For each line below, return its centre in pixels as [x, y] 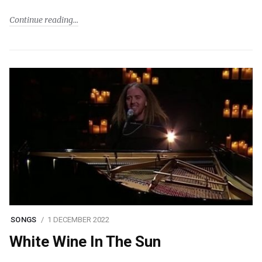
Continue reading [41, 20]
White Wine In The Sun [85, 242]
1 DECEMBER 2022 [78, 220]
